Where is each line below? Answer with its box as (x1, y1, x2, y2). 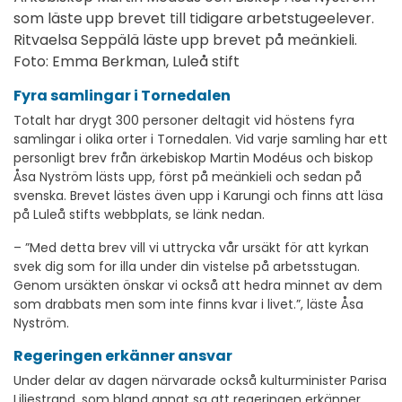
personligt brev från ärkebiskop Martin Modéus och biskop (13, 149, 373, 168)
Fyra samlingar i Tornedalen (13, 85, 231, 107)
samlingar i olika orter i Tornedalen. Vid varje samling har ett (13, 130, 388, 149)
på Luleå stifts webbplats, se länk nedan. (13, 205, 265, 224)
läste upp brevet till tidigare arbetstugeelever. (48, 8, 374, 30)
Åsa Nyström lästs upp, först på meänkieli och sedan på (13, 168, 362, 187)
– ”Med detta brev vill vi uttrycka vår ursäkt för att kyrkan (13, 239, 369, 258)
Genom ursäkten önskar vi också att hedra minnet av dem (13, 276, 382, 295)
